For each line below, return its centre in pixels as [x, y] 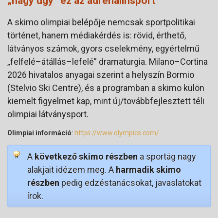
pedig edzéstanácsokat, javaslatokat [130, 182]
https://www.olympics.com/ [117, 133]
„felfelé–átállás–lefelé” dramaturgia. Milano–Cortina [108, 61]
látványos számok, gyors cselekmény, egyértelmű [103, 48]
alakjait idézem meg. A [72, 169]
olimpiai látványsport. [48, 114]
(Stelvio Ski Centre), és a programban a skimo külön [106, 88]
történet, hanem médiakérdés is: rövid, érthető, [97, 35]
